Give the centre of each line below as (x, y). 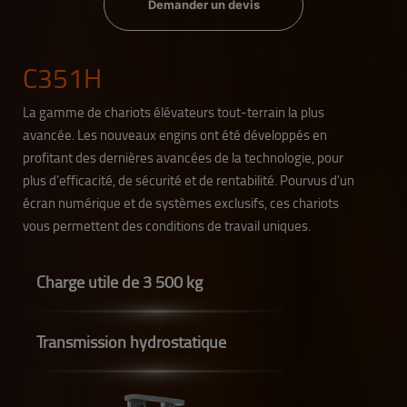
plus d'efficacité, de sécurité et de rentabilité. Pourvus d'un (189, 180)
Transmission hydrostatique (131, 341)
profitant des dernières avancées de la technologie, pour (183, 157)
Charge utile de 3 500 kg (119, 281)
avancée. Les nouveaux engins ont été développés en (175, 134)
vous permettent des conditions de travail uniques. (167, 225)
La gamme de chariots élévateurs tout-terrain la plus (174, 112)
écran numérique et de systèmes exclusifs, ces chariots (181, 203)
